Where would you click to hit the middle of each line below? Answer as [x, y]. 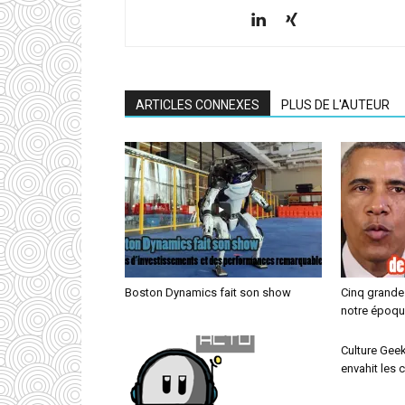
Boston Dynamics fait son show [208, 292]
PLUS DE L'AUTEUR [335, 104]
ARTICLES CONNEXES [198, 104]
